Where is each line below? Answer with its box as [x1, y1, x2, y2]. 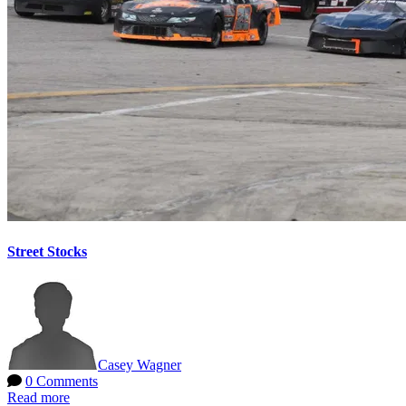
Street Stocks [7, 244, 87, 260]
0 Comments [25, 373, 98, 390]
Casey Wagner [98, 357, 181, 373]
